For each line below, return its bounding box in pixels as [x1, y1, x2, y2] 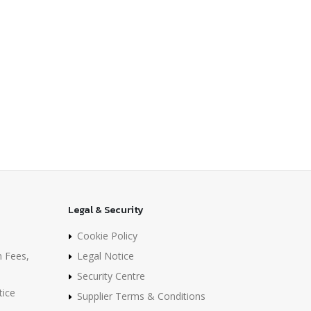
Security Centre [77, 269, 145, 283]
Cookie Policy [77, 228, 137, 242]
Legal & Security [68, 202, 144, 217]
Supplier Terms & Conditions [77, 289, 205, 303]
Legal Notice [77, 249, 134, 262]
